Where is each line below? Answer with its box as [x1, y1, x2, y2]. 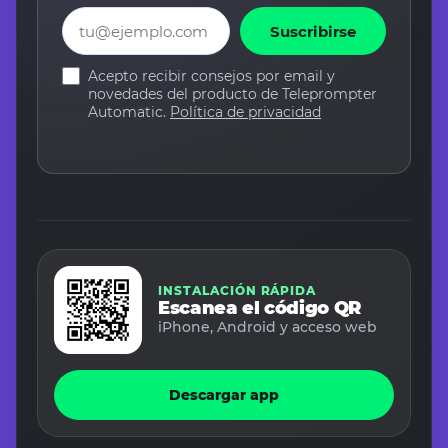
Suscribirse [270, 21, 356, 41]
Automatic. [88, 103, 170, 122]
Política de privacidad [170, 103, 321, 122]
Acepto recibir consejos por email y [88, 67, 335, 86]
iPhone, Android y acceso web [158, 318, 377, 337]
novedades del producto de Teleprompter [88, 85, 377, 104]
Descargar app [169, 386, 279, 405]
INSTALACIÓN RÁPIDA [158, 283, 317, 299]
